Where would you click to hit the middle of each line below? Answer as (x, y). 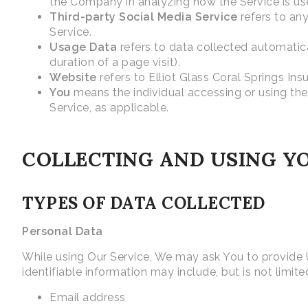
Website (73, 78)
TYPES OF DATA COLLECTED (144, 203)
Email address (88, 298)
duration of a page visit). (115, 63)
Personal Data (63, 232)
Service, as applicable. (109, 108)
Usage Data (83, 47)
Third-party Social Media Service (143, 17)
